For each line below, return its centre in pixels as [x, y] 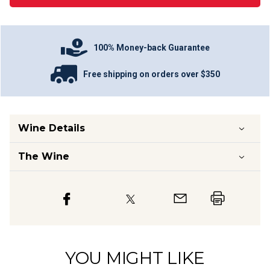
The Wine [44, 156]
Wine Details [52, 128]
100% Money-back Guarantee [152, 47]
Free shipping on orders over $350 [151, 74]
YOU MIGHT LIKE [135, 258]
